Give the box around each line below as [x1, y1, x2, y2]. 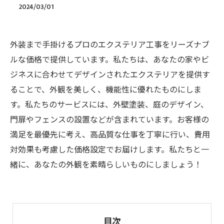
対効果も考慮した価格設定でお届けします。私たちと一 [10, 143, 209, 157]
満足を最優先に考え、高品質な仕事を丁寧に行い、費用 [10, 128, 210, 142]
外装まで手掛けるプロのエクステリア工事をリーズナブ [10, 38, 209, 52]
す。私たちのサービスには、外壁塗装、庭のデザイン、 [10, 98, 208, 112]
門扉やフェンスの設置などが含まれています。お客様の [10, 113, 209, 127]
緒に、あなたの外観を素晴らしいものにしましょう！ [10, 158, 202, 172]
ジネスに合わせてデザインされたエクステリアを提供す [10, 68, 210, 82]
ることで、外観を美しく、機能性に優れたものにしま [10, 83, 201, 97]
